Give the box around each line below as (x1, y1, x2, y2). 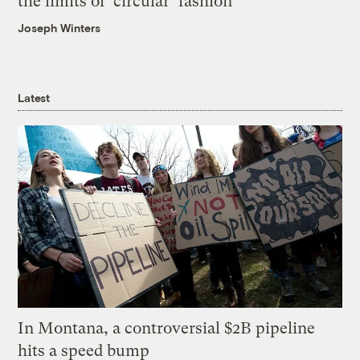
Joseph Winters (18, 21, 101, 35)
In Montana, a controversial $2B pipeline (18, 319, 316, 338)
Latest (18, 91, 50, 105)
